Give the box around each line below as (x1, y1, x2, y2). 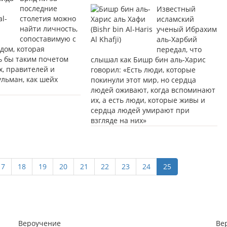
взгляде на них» (90, 116, 146, 126)
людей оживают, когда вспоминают (90, 85, 215, 95)
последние (19, 4, 57, 14)
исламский (156, 14, 194, 24)
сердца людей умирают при (90, 105, 190, 116)
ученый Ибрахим (156, 24, 217, 34)
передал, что (156, 45, 202, 55)
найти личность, (19, 24, 78, 34)
